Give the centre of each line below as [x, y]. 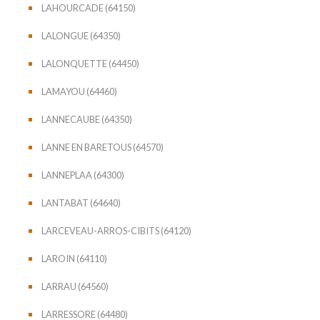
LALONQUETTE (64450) [90, 63]
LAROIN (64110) [74, 258]
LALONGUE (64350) [81, 35]
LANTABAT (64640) [81, 202]
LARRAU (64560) [75, 286]
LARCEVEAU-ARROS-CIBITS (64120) [116, 230]
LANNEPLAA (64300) [83, 175]
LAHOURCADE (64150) [89, 7]
